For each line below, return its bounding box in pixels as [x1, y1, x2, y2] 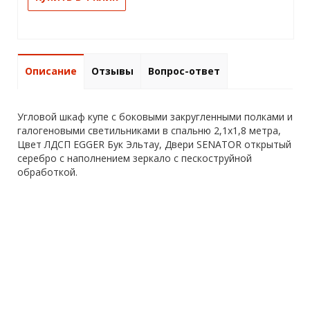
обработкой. [17, 165, 77, 179]
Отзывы [91, 64, 134, 78]
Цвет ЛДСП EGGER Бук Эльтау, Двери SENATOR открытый [17, 138, 291, 152]
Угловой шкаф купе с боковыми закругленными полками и [17, 110, 293, 124]
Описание [25, 64, 77, 78]
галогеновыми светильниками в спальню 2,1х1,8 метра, [17, 124, 281, 138]
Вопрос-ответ [148, 64, 220, 78]
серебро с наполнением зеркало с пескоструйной [17, 152, 252, 165]
